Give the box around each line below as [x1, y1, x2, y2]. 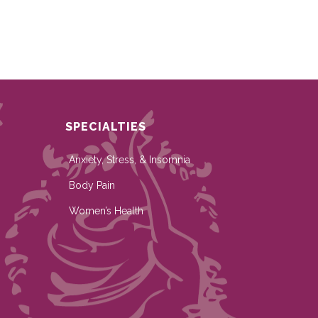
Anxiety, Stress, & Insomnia [68, 154, 190, 165]
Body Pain [68, 180, 115, 191]
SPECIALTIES [65, 120, 146, 133]
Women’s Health [68, 205, 143, 216]
